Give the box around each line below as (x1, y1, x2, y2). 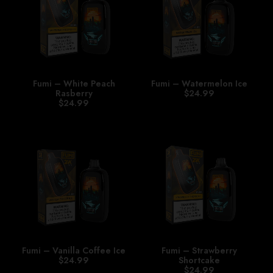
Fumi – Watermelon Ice (151, 77, 247, 90)
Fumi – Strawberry (161, 244, 237, 257)
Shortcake (179, 254, 220, 266)
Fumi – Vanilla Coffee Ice (22, 244, 126, 257)
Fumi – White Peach (32, 77, 115, 90)
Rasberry (55, 87, 93, 99)
